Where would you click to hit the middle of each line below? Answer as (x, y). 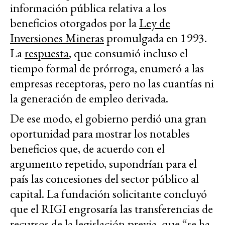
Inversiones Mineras (57, 38)
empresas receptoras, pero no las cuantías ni (112, 83)
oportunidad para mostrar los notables (100, 133)
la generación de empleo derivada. (90, 98)
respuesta (47, 53)
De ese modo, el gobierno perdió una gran (108, 118)
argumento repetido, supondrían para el (103, 163)
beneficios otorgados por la (75, 23)
